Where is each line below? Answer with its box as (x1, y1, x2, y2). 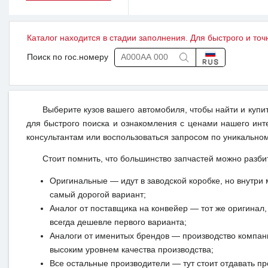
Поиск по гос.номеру (26, 53, 108, 62)
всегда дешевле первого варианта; (49, 218, 187, 227)
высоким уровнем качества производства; (49, 245, 214, 255)
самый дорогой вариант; (49, 190, 146, 200)
